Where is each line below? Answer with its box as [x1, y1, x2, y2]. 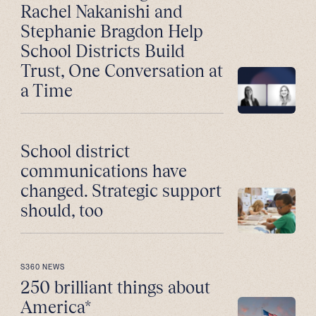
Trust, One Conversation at [20, 60, 223, 80]
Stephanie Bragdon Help [20, 20, 203, 41]
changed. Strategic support [20, 180, 221, 200]
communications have [20, 160, 187, 181]
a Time [20, 80, 73, 100]
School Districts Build [20, 40, 185, 61]
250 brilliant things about [20, 276, 210, 297]
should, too [20, 200, 103, 220]
